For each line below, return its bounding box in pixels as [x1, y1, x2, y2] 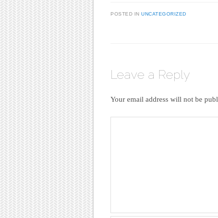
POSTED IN [110, 11, 141, 17]
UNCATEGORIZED [141, 11, 186, 17]
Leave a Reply [110, 67, 190, 82]
